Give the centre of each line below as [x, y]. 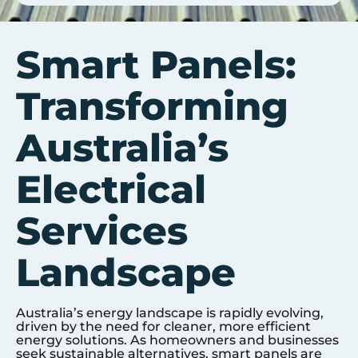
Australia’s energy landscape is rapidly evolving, [170, 313]
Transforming [152, 106]
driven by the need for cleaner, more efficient [163, 326]
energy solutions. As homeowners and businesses [177, 340]
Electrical [111, 189]
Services [102, 231]
